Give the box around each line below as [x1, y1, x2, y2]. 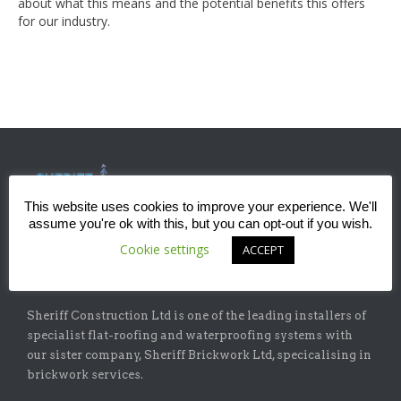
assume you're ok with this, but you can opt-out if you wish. [29, 216, 372, 232]
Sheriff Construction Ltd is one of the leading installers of [27, 308, 366, 322]
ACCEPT [243, 242, 284, 259]
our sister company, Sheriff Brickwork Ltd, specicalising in [27, 347, 371, 362]
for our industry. [18, 12, 110, 30]
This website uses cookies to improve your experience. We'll [24, 199, 377, 215]
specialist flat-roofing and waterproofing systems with [27, 328, 353, 342]
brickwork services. [27, 367, 143, 381]
